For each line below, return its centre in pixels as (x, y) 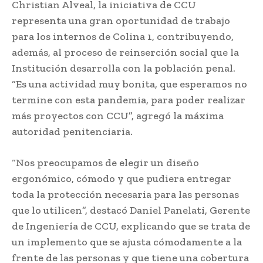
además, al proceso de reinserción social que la (125, 52)
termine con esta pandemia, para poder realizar (129, 100)
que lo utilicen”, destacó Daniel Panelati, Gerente (131, 210)
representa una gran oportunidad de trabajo (121, 20)
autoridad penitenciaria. (72, 131)
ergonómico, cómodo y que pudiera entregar (122, 178)
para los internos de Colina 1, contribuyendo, (123, 36)
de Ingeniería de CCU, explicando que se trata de (131, 226)
